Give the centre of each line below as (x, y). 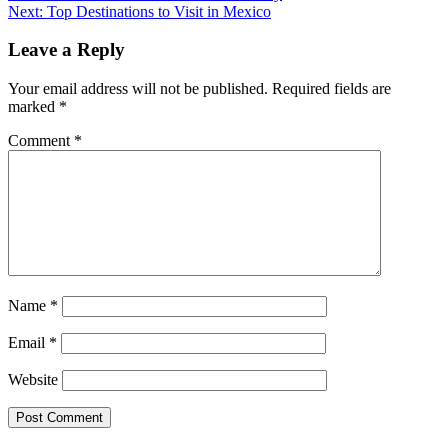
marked (33, 107)
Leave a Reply (66, 50)
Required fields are (331, 89)
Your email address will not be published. (138, 89)
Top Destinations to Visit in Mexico (159, 11)
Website (33, 380)
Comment (41, 141)
